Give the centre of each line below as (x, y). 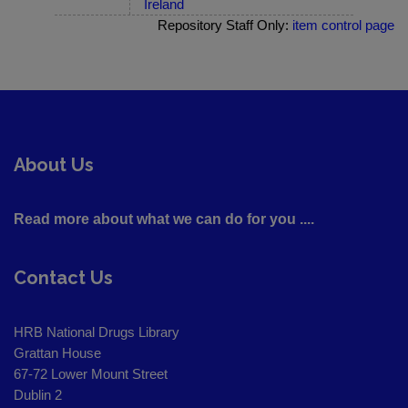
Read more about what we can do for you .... (164, 219)
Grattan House (57, 353)
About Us (54, 165)
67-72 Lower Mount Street (91, 374)
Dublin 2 (38, 395)
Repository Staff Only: (225, 25)
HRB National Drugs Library (97, 332)
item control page (343, 25)
